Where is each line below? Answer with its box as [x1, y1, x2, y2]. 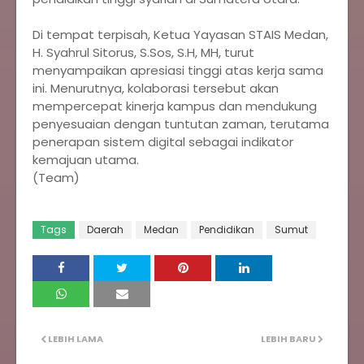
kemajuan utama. [32, 151, 139, 168]
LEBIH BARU [261, 332, 316, 345]
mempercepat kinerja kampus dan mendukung [32, 97, 317, 115]
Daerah [87, 223, 123, 236]
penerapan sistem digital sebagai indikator [32, 133, 293, 150]
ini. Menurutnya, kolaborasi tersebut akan [32, 80, 279, 97]
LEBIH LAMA [48, 332, 103, 345]
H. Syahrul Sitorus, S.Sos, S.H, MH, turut [32, 44, 254, 61]
